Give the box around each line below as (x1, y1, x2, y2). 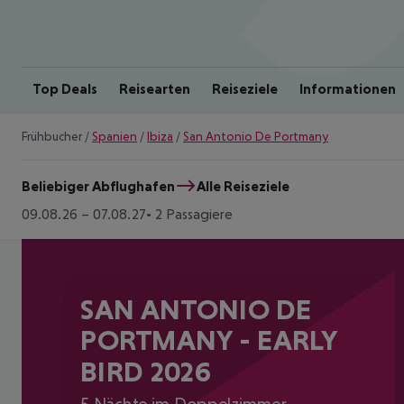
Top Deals (32, 80, 97, 96)
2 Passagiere (155, 206, 233, 222)
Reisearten (119, 80, 190, 96)
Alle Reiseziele (197, 177, 289, 194)
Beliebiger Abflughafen (22, 177, 175, 194)
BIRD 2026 (80, 354, 211, 388)
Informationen (299, 80, 396, 96)
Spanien (92, 129, 137, 143)
